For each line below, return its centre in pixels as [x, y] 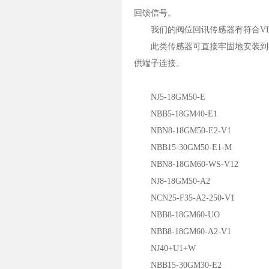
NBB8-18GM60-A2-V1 [183, 231]
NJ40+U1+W [165, 248]
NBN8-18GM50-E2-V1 [183, 131]
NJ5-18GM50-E [170, 97]
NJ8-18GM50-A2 [172, 181]
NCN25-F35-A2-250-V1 [184, 198]
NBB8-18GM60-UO [177, 215]
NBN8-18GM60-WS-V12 [186, 164]
